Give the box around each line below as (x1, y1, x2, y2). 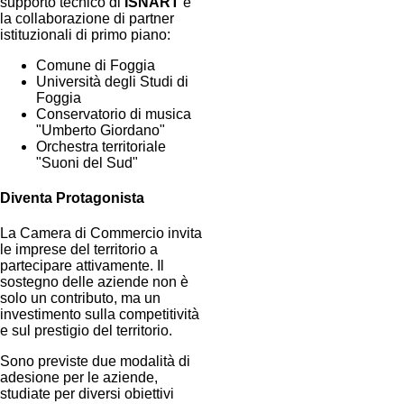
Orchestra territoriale (36, 138, 166, 154)
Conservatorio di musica (36, 106, 191, 122)
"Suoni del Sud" (36, 154, 138, 170)
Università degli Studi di (36, 73, 188, 89)
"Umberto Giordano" (36, 122, 165, 138)
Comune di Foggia (36, 57, 155, 73)
